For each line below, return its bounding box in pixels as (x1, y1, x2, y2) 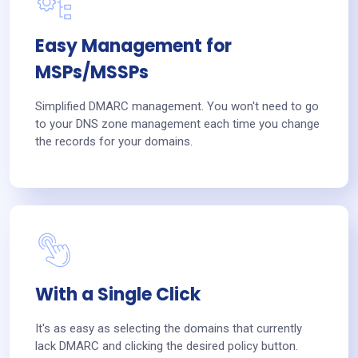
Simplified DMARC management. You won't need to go (35, 98, 319, 113)
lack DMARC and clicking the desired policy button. (35, 339, 298, 354)
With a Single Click (35, 282, 201, 308)
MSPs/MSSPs (35, 59, 149, 85)
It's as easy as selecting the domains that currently (35, 321, 302, 336)
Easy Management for (35, 33, 232, 58)
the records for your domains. (35, 133, 193, 149)
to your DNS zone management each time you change (35, 116, 320, 131)
